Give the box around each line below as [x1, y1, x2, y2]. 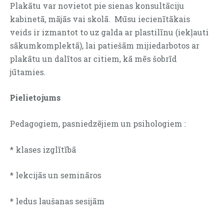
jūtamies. [10, 66, 46, 77]
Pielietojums [10, 92, 61, 103]
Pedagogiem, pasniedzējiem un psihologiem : [10, 118, 186, 129]
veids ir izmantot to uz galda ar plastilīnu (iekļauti [10, 27, 209, 37]
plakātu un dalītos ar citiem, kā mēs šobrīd [10, 53, 177, 64]
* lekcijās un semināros [10, 170, 101, 181]
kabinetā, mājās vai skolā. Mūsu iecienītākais [10, 13, 190, 24]
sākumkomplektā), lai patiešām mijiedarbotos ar [10, 40, 199, 51]
